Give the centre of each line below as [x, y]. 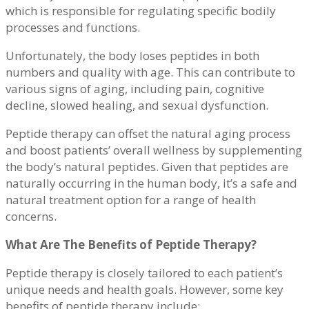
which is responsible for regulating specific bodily [141, 11]
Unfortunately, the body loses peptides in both [132, 56]
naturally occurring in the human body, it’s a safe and [151, 183]
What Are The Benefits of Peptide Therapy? [131, 245]
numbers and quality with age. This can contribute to [150, 72]
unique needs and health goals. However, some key [144, 290]
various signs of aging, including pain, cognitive [135, 89]
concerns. [32, 217]
